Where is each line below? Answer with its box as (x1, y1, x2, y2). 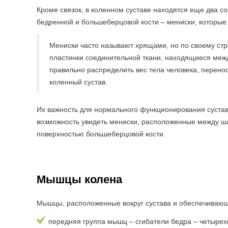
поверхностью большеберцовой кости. (37, 130, 165, 138)
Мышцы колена (37, 173, 122, 186)
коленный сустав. (49, 78, 107, 86)
